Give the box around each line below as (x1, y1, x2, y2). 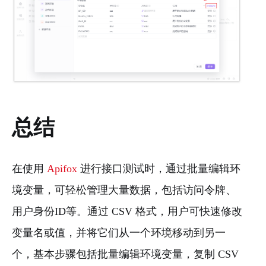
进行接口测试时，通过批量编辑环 (77, 163, 240, 175)
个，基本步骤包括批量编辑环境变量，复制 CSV (12, 248, 239, 261)
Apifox (47, 163, 77, 175)
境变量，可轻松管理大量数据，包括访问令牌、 (12, 184, 236, 197)
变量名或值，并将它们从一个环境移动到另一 (12, 227, 226, 239)
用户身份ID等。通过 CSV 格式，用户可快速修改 (12, 205, 242, 218)
